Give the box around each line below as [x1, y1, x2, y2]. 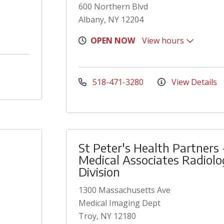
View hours [142, 35, 186, 46]
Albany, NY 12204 [78, 14, 143, 25]
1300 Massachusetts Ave [78, 184, 170, 195]
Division [78, 164, 120, 179]
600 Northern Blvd [78, 1, 148, 12]
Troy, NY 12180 [78, 210, 136, 221]
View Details [169, 76, 217, 87]
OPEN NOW [90, 35, 135, 46]
